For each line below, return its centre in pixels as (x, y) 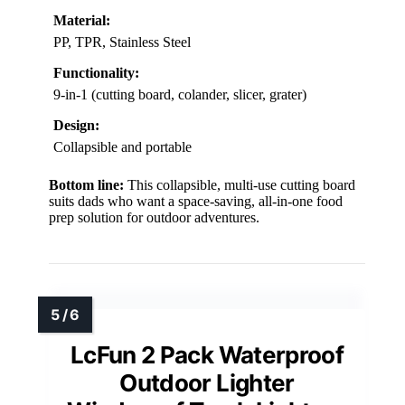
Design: (76, 126)
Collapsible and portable (122, 147)
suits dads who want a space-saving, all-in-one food (196, 202)
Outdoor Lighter (207, 383)
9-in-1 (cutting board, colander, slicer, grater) (180, 95)
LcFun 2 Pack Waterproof (207, 355)
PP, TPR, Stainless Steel (122, 42)
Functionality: (96, 73)
